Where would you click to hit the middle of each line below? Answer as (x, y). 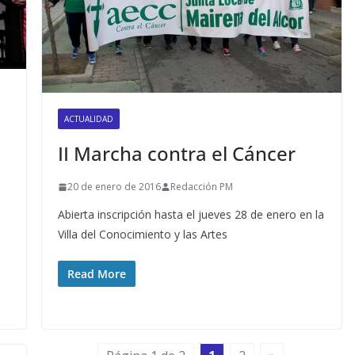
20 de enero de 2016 (114, 187)
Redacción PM (201, 187)
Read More (96, 274)
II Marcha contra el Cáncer (176, 154)
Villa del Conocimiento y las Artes (142, 235)
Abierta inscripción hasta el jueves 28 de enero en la (191, 215)
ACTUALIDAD (88, 119)
